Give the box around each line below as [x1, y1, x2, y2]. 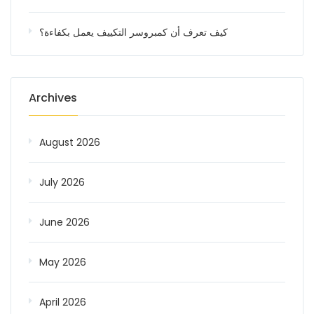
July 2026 [39, 175, 85, 189]
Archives [29, 90, 77, 106]
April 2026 [39, 295, 86, 309]
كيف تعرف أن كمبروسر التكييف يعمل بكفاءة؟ [39, 25, 228, 39]
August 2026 [39, 135, 100, 149]
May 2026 [39, 255, 86, 269]
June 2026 [39, 215, 90, 229]
